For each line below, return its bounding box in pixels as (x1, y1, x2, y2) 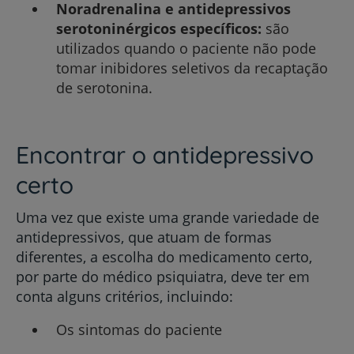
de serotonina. (55, 78, 153, 98)
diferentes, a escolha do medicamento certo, (16, 247, 312, 266)
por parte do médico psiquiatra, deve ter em (16, 266, 310, 286)
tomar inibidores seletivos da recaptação (55, 58, 328, 78)
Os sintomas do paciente (55, 319, 222, 339)
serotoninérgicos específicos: (55, 19, 262, 39)
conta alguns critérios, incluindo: (16, 286, 233, 306)
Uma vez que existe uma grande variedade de (16, 207, 319, 227)
